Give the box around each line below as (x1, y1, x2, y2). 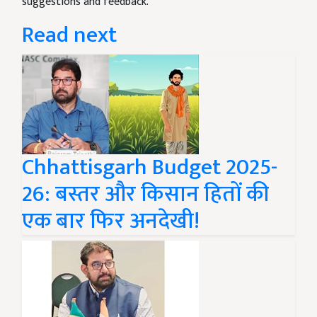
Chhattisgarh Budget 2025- (22, 148, 277, 186)
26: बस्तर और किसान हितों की (22, 175, 269, 213)
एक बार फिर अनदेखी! (22, 202, 200, 240)
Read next (22, 16, 117, 54)
